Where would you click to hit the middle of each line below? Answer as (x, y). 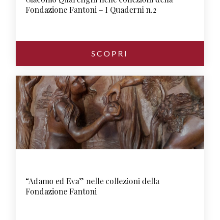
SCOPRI (110, 53)
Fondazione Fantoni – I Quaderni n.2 (91, 10)
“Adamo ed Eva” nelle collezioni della (93, 181)
